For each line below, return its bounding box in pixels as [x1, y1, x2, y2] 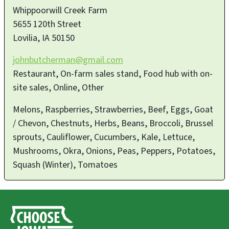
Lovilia [13, 31, 37, 44]
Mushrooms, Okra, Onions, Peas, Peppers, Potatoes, [13, 144, 215, 157]
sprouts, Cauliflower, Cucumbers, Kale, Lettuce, [13, 130, 195, 144]
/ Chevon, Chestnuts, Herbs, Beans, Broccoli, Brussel [13, 117, 213, 130]
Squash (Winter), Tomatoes [13, 158, 118, 171]
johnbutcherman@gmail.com [13, 53, 123, 66]
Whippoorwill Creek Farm [13, 4, 107, 17]
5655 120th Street [13, 17, 81, 31]
